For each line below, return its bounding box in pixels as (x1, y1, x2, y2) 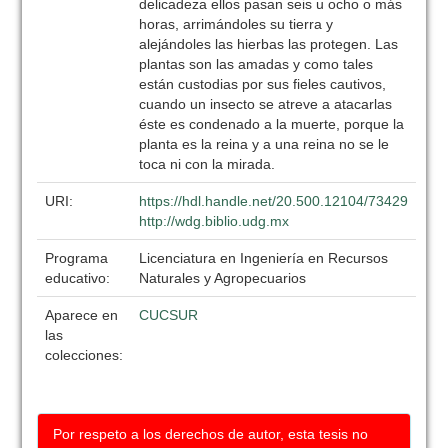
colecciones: (45, 347, 124, 363)
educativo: (45, 270, 115, 286)
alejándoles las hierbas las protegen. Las (139, 36, 399, 52)
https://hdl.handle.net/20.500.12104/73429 (139, 193, 409, 209)
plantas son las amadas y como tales (139, 56, 374, 72)
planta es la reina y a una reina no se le (139, 136, 390, 152)
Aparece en (45, 307, 119, 323)
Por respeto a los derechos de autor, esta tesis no (53, 426, 369, 442)
